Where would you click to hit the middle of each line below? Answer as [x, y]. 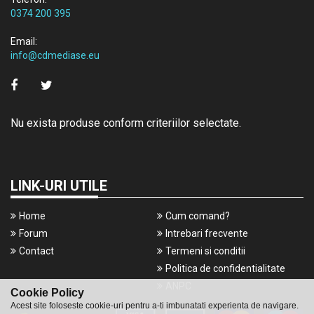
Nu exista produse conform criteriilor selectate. [126, 123]
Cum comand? [198, 216]
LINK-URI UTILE [59, 186]
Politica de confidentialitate [225, 268]
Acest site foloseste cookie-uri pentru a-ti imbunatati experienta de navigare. [155, 306]
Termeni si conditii [205, 251]
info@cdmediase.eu [55, 55]
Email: [24, 41]
